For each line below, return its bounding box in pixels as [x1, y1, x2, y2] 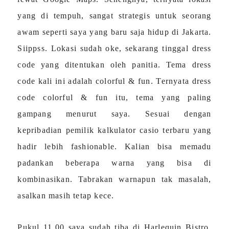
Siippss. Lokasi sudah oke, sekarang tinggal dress [17, 44, 212, 53]
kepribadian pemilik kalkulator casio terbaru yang [17, 126, 212, 134]
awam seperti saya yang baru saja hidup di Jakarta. [17, 28, 212, 36]
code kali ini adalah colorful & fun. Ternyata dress [17, 77, 212, 85]
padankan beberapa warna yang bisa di [17, 158, 212, 167]
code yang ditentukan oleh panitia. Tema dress [17, 60, 212, 69]
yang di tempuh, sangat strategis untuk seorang [17, 11, 212, 20]
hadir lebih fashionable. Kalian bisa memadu [17, 142, 212, 151]
